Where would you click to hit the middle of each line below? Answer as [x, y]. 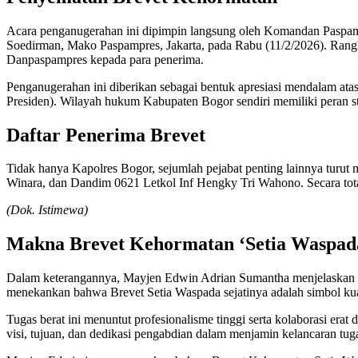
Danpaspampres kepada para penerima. [105, 59]
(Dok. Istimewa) [47, 210]
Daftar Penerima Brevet [106, 135]
